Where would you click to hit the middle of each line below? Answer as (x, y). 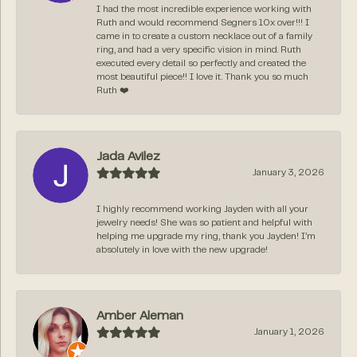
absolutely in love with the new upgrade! (182, 250)
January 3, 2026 (288, 173)
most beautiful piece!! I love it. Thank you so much (202, 77)
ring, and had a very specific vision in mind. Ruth (199, 50)
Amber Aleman (140, 316)
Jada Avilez (128, 157)
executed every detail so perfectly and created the (201, 63)
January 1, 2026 (289, 332)
